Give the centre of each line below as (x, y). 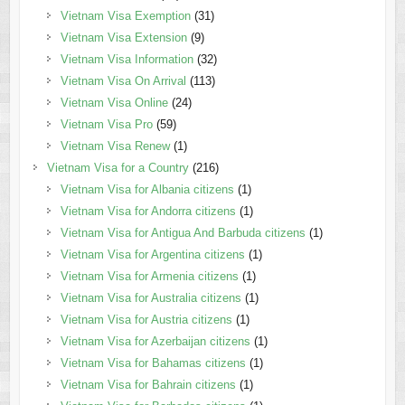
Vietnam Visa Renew (115, 146)
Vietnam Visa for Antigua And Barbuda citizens (183, 233)
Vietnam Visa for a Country (118, 168)
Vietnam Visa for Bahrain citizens (148, 385)
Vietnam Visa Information (127, 60)
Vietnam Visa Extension (123, 38)
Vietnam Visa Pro (106, 125)
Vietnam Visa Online (114, 103)
